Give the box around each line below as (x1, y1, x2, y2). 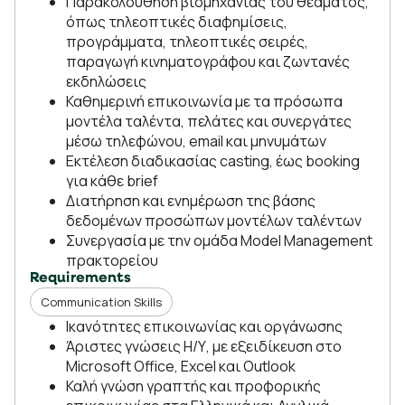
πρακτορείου (66, 250, 158, 270)
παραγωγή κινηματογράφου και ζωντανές (66, 52, 350, 71)
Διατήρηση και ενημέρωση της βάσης (66, 191, 316, 211)
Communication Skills (41, 294, 162, 310)
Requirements (30, 271, 132, 286)
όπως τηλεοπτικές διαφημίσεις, (66, 12, 287, 32)
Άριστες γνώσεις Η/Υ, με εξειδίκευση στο (66, 336, 342, 356)
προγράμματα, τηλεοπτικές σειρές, (66, 32, 308, 52)
